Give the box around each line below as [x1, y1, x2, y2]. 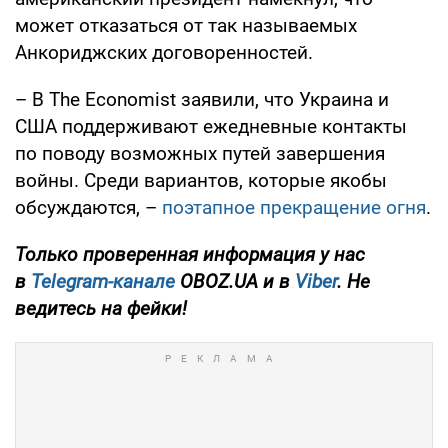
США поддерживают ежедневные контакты [15, 114, 407, 138]
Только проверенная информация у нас [15, 242, 365, 266]
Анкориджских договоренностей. [15, 40, 313, 64]
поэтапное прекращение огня [162, 195, 426, 219]
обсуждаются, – [15, 195, 162, 219]
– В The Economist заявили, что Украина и [15, 87, 389, 111]
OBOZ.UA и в [175, 269, 295, 293]
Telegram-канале [31, 269, 175, 293]
